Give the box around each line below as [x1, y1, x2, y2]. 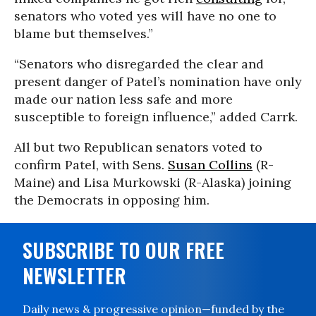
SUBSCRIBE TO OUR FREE [23, 236, 224, 265]
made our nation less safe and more [14, 91, 233, 107]
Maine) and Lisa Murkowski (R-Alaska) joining [14, 174, 291, 190]
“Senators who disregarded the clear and [14, 56, 264, 72]
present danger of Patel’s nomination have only [14, 73, 302, 90]
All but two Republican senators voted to [14, 139, 262, 155]
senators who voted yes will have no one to [14, 8, 276, 24]
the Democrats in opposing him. [14, 192, 209, 208]
